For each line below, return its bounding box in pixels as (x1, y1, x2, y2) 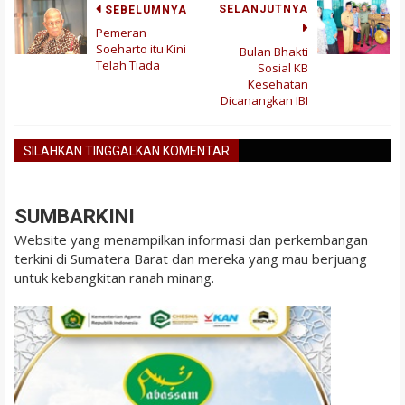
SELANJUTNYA (219, 3, 308, 15)
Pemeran (96, 24, 146, 41)
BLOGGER (164, 165, 225, 180)
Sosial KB (258, 60, 308, 76)
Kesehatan (248, 76, 308, 92)
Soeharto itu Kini (96, 41, 186, 57)
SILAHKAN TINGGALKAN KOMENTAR (24, 144, 230, 158)
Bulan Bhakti (240, 43, 308, 60)
